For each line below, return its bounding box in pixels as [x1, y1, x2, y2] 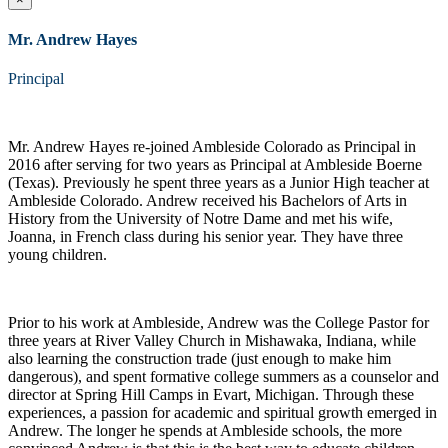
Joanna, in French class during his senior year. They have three [8, 228, 403, 246]
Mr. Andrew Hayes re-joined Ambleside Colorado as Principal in [8, 138, 416, 156]
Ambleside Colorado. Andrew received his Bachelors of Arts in [8, 192, 407, 210]
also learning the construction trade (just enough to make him [8, 350, 391, 368]
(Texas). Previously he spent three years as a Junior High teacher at [8, 174, 429, 192]
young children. [8, 246, 107, 264]
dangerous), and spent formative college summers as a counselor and [8, 368, 439, 386]
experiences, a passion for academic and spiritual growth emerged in [8, 404, 437, 422]
